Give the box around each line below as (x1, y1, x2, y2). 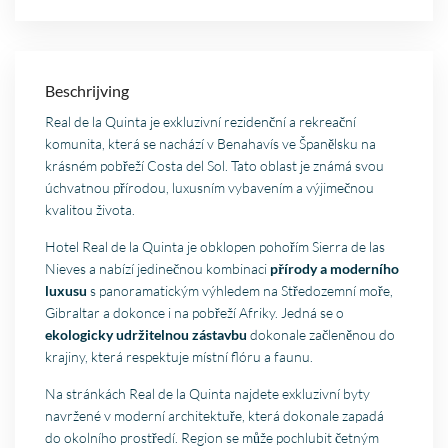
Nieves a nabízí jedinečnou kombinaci (45, 260, 271, 278)
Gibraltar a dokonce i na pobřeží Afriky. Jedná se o (45, 304, 345, 322)
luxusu (45, 282, 88, 300)
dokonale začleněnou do (247, 326, 396, 344)
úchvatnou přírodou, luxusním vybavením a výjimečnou (45, 179, 375, 197)
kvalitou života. (45, 201, 136, 219)
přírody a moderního (270, 260, 400, 278)
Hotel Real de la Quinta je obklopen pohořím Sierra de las (45, 238, 386, 256)
